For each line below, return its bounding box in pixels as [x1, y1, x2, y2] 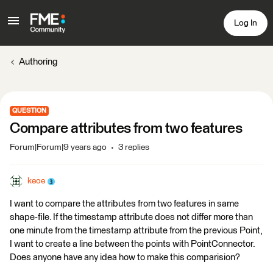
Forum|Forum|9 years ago [10, 143, 107, 152]
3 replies [118, 143, 149, 152]
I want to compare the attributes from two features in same [10, 199, 239, 208]
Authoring [19, 57, 57, 66]
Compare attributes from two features [10, 121, 243, 136]
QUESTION [12, 107, 46, 114]
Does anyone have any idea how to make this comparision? [10, 253, 240, 262]
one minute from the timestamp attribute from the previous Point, [10, 226, 262, 235]
